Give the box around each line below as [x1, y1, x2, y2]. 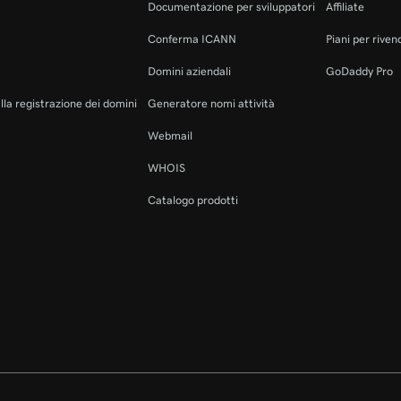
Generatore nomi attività [148, 98, 275, 110]
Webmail [148, 130, 192, 142]
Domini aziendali [148, 65, 231, 78]
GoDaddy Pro [326, 65, 393, 78]
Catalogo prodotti [148, 194, 238, 207]
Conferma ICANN [148, 33, 236, 46]
